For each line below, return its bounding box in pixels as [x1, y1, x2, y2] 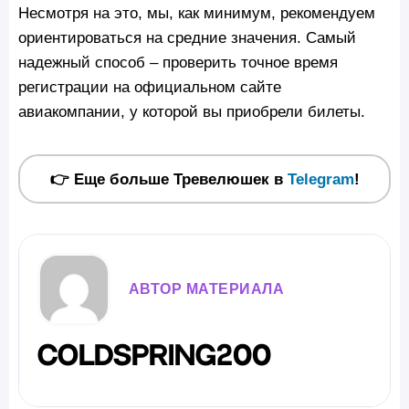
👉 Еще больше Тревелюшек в [49, 170, 288, 189]
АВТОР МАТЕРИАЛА [128, 280, 285, 297]
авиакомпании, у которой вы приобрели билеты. [18, 102, 365, 121]
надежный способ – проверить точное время [18, 53, 338, 72]
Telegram [287, 170, 354, 189]
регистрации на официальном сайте [18, 78, 281, 97]
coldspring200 [37, 342, 271, 369]
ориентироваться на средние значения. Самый [18, 28, 356, 47]
